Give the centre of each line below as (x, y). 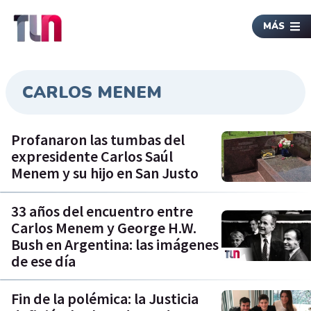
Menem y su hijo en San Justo (105, 173)
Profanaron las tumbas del (98, 140)
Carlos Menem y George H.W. (104, 227)
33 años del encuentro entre (102, 211)
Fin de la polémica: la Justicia (105, 298)
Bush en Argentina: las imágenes (115, 244)
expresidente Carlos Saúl (92, 157)
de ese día (43, 261)
